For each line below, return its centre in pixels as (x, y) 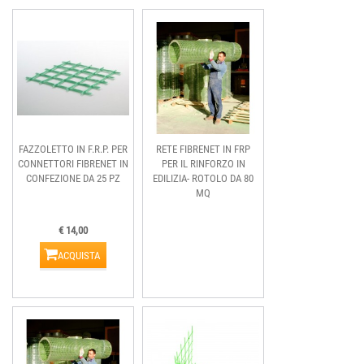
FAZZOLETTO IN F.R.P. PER (73, 149)
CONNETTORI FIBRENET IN (73, 164)
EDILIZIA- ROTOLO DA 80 (203, 178)
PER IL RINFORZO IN (203, 164)
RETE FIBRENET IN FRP (203, 149)
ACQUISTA (79, 256)
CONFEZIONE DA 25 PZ (73, 178)
